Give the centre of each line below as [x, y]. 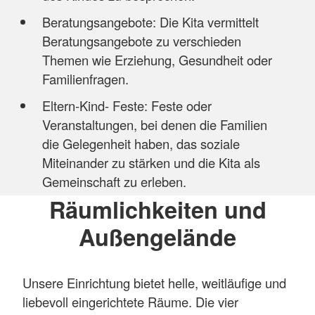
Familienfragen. [87, 79]
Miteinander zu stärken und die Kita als [151, 163]
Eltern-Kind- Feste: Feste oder [127, 106]
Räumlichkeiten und [157, 209]
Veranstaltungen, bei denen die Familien [154, 125]
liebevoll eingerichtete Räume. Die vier [130, 301]
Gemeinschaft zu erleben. [116, 182]
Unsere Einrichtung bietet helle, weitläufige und [154, 282]
